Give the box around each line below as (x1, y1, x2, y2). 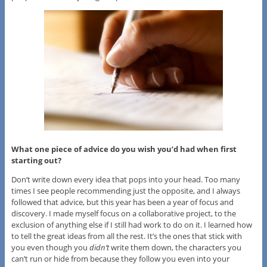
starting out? (11, 154, 61, 166)
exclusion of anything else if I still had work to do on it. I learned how (11, 219, 252, 230)
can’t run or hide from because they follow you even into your (11, 253, 229, 264)
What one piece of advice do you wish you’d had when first (11, 143, 237, 154)
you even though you (11, 241, 89, 253)
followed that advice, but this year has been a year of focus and (11, 196, 234, 207)
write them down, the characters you (110, 241, 241, 253)
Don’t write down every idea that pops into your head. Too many (11, 173, 240, 185)
